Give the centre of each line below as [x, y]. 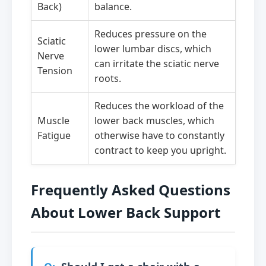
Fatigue [54, 136]
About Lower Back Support [126, 213]
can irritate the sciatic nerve [157, 64]
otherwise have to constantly [159, 136]
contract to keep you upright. [160, 151]
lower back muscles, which [154, 121]
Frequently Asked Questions [131, 190]
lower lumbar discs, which [153, 49]
